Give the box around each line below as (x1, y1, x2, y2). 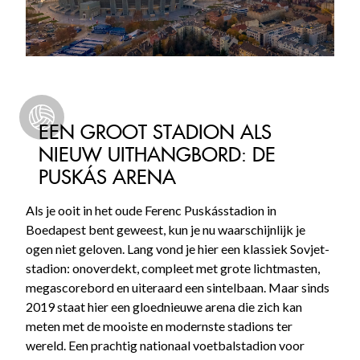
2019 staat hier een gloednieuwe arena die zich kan (26, 298, 302, 314)
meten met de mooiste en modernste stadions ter (26, 317, 292, 333)
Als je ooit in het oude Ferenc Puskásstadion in (26, 202, 276, 218)
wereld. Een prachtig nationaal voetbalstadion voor (26, 337, 305, 353)
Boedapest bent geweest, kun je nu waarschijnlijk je (26, 221, 305, 237)
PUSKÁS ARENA (39, 164, 176, 189)
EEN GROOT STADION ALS (39, 119, 272, 144)
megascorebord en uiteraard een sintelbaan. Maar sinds (26, 279, 329, 295)
